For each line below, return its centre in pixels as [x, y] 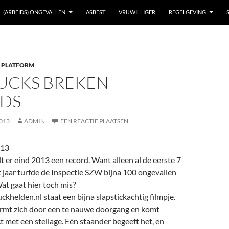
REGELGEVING [187, 12]
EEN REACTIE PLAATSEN [94, 121]
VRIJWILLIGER [137, 12]
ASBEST [96, 12]
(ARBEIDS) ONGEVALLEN [34, 12]
